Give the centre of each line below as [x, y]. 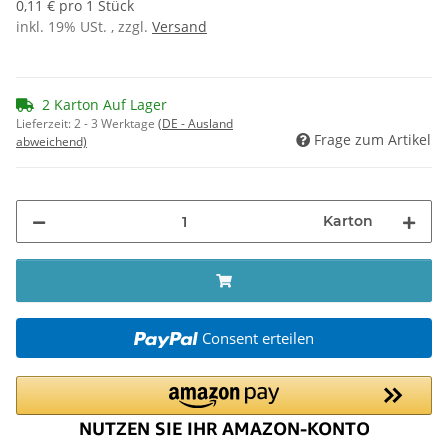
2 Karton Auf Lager [104, 105]
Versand [179, 27]
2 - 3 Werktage [116, 124]
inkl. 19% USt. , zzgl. [84, 27]
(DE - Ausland [195, 124]
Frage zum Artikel [372, 140]
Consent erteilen [257, 338]
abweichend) [51, 142]
